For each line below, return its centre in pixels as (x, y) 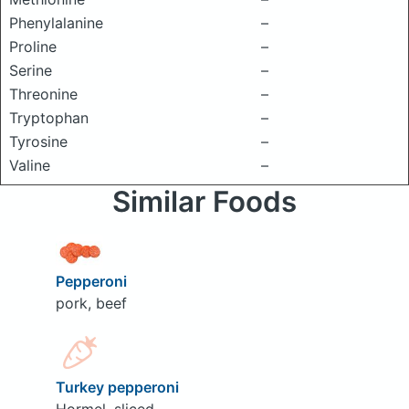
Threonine (43, 94)
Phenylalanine (56, 23)
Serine (31, 70)
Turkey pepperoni (117, 388)
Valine (30, 165)
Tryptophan (49, 118)
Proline (33, 47)
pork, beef (91, 303)
